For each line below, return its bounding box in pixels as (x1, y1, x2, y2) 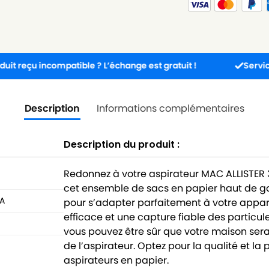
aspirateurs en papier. (64, 253, 169, 267)
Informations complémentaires (97, 101, 244, 115)
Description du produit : (64, 137, 180, 151)
